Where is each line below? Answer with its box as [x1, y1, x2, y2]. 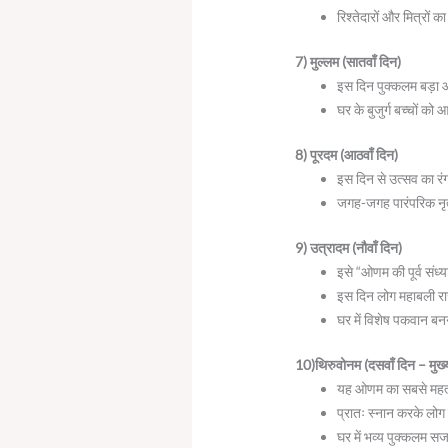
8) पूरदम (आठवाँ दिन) [295, 145, 399, 163]
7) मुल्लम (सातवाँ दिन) [295, 52, 402, 70]
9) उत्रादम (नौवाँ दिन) [295, 238, 403, 256]
